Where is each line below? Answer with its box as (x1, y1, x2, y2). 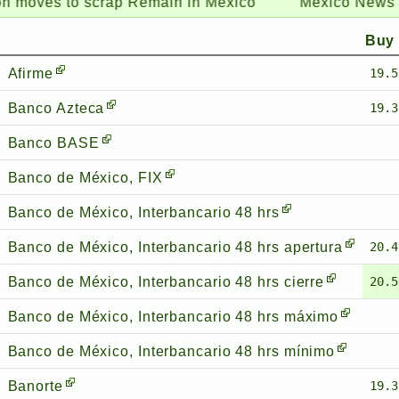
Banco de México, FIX (7, 169, 163, 185)
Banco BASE (7, 134, 100, 151)
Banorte (7, 378, 63, 394)
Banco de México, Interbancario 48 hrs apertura (7, 239, 343, 255)
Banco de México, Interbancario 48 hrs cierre (7, 273, 325, 289)
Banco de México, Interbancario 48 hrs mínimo (7, 343, 336, 359)
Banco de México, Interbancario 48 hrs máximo (7, 308, 339, 324)
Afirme (7, 65, 53, 81)
